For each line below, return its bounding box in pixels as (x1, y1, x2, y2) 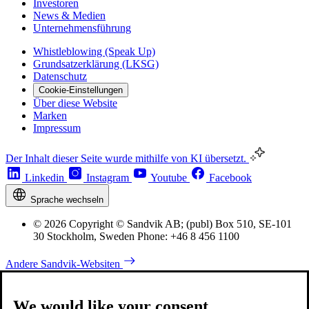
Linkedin (25, 171, 64, 183)
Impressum (33, 121, 81, 134)
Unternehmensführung (33, 21, 131, 34)
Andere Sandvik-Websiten (6, 257, 123, 270)
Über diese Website (33, 97, 117, 109)
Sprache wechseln (30, 194, 103, 205)
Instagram (86, 171, 129, 183)
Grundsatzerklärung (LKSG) (33, 57, 159, 70)
